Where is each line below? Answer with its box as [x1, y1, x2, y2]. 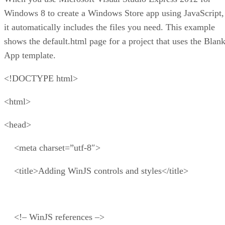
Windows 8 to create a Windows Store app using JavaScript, [4, 8, 224, 18]
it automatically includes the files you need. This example [4, 22, 215, 32]
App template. [4, 50, 56, 60]
